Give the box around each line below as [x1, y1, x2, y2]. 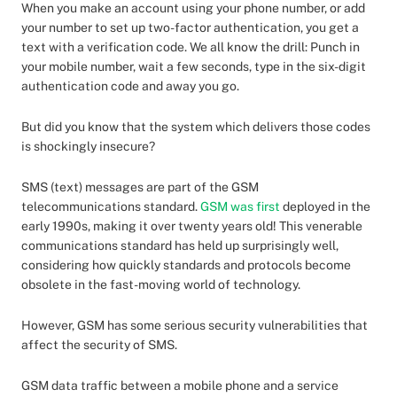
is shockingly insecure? [21, 139, 155, 153]
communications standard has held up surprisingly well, [21, 238, 339, 253]
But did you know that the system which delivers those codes [21, 120, 370, 134]
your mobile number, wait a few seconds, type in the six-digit [21, 59, 366, 74]
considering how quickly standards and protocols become [21, 258, 351, 272]
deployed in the [283, 199, 370, 214]
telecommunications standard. [21, 199, 200, 214]
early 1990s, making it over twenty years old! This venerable [21, 219, 362, 233]
